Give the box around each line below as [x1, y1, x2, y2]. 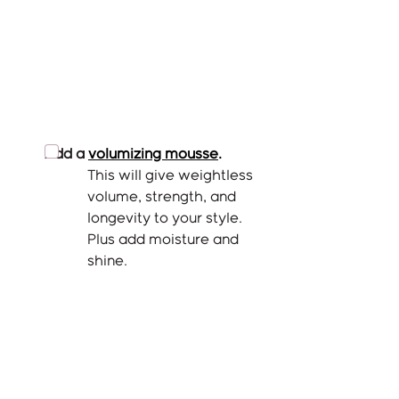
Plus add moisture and [87, 233, 242, 248]
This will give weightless [87, 169, 256, 183]
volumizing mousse [88, 148, 218, 162]
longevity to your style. [87, 212, 246, 226]
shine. [87, 255, 131, 269]
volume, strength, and [87, 191, 240, 205]
